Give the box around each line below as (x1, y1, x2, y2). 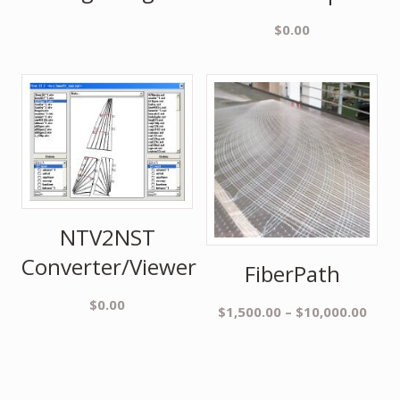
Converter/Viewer (21, 251, 197, 281)
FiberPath (244, 258, 340, 288)
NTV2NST (59, 221, 155, 252)
